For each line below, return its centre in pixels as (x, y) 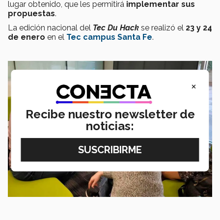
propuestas (31, 13)
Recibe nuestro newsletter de (110, 114)
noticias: (110, 126)
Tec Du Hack (116, 27)
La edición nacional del (50, 27)
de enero (27, 37)
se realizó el (162, 27)
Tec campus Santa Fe (109, 37)
